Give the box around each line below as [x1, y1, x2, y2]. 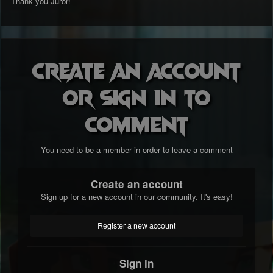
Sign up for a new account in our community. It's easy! [40, 191, 233, 203]
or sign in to [63, 83, 210, 110]
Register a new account [97, 220, 175, 232]
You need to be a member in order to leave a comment [40, 144, 233, 156]
